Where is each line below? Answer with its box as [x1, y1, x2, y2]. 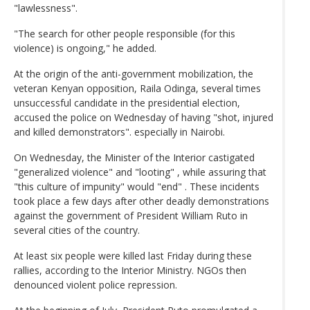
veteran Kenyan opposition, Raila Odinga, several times [14, 81, 261, 95]
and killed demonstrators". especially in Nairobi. [14, 125, 225, 138]
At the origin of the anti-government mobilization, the [14, 66, 253, 80]
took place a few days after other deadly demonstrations [14, 194, 269, 208]
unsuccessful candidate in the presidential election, [14, 95, 240, 109]
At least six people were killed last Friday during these [14, 248, 252, 262]
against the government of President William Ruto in [14, 208, 248, 222]
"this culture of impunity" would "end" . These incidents [14, 179, 259, 193]
